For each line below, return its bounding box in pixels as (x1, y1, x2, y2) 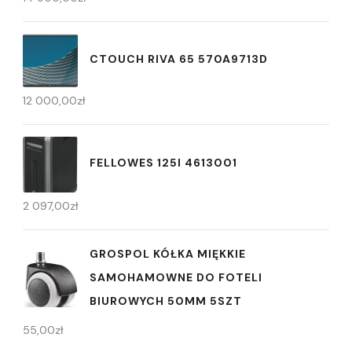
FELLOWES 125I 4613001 (90, 156, 237, 170)
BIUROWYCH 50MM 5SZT (90, 294, 242, 308)
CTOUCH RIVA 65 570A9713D (90, 51, 268, 66)
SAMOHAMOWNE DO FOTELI (90, 270, 262, 284)
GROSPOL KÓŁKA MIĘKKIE (90, 247, 246, 261)
